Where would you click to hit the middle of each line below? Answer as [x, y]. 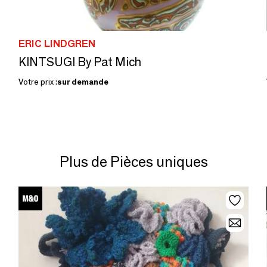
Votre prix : [38, 82]
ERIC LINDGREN [57, 44]
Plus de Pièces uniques [133, 162]
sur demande [83, 82]
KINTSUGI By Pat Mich [80, 62]
